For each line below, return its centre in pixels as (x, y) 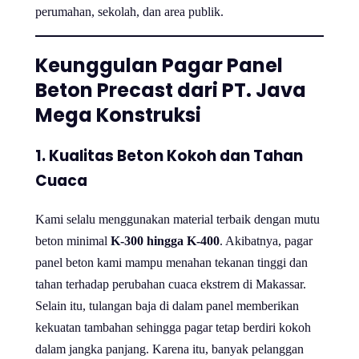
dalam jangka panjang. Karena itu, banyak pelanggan (169, 349)
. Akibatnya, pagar (266, 240)
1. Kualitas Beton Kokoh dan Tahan (169, 155)
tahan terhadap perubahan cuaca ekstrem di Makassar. (171, 284)
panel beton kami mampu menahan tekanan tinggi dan (171, 262)
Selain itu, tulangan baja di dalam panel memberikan (167, 305)
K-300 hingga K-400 (165, 240)
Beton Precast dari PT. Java (171, 90)
